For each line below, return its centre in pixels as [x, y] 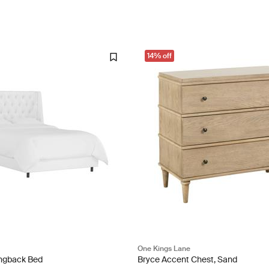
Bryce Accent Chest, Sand [188, 259]
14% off [160, 56]
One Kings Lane [164, 248]
